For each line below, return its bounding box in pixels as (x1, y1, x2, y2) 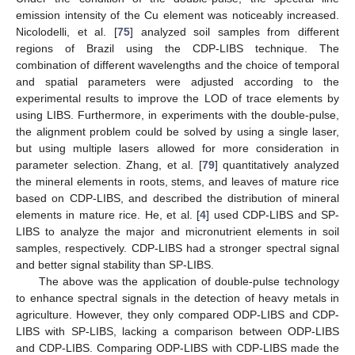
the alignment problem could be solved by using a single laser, (16, 125, 339, 139)
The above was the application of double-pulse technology (38, 275, 339, 288)
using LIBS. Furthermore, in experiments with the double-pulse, (16, 109, 339, 122)
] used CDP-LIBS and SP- (206, 208, 340, 222)
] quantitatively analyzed (214, 158, 340, 172)
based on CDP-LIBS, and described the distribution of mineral (16, 192, 339, 205)
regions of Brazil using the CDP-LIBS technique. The (16, 42, 339, 55)
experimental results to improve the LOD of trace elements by (16, 92, 339, 105)
